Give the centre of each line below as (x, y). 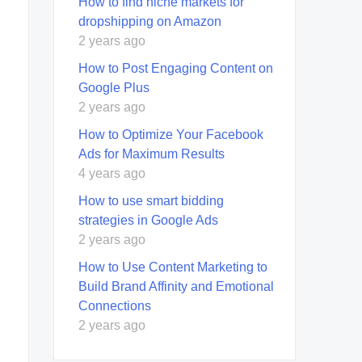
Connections (115, 305)
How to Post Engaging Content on (176, 68)
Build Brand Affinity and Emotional (176, 286)
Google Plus (114, 87)
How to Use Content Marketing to (173, 267)
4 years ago (112, 173)
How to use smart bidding (151, 200)
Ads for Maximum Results (152, 154)
